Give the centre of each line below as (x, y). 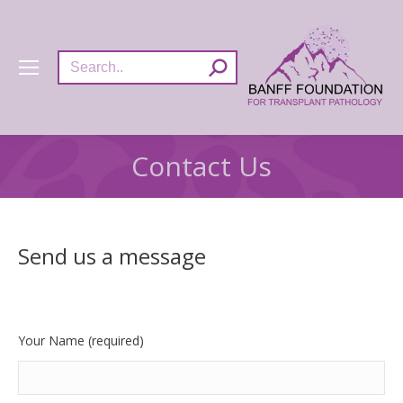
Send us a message (112, 256)
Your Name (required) (81, 340)
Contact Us (201, 166)
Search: (78, 60)
